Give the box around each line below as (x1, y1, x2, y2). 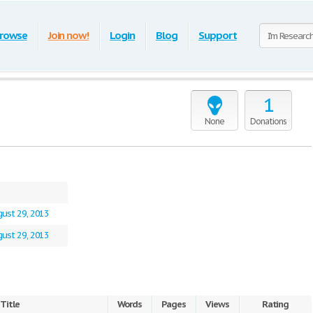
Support (198, 29, 237, 42)
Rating (261, 298, 289, 310)
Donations (249, 116, 287, 126)
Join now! (48, 29, 89, 42)
